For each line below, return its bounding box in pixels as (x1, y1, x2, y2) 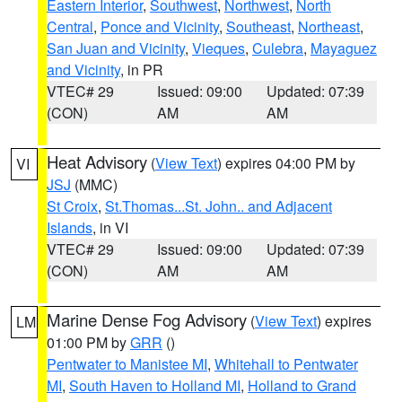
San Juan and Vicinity (47, 38, 185, 58)
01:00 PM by (47, 332, 130, 353)
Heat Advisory (47, 150, 147, 173)
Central (47, 16, 93, 37)
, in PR (120, 59, 163, 80)
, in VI (92, 217, 128, 238)
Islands (47, 217, 92, 238)
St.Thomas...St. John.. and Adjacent (105, 196, 332, 216)
